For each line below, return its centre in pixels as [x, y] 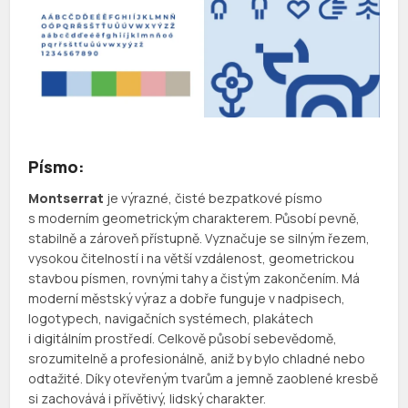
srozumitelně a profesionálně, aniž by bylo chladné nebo [197, 359]
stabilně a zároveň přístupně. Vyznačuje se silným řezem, [199, 239]
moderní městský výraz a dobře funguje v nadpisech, [187, 299]
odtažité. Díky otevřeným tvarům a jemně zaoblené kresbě [204, 379]
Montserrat [66, 199]
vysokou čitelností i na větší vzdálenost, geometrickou [192, 259]
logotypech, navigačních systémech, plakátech [171, 319]
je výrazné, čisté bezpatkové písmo [214, 199]
